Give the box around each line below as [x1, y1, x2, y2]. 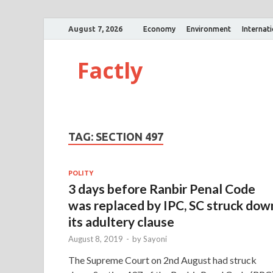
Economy [143, 24, 175, 33]
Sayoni [143, 233, 167, 244]
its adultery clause [68, 213, 174, 229]
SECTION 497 [96, 130, 163, 143]
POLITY [68, 169, 93, 177]
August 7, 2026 [68, 24, 122, 33]
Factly [77, 55, 143, 85]
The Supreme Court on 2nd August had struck [68, 253, 257, 266]
